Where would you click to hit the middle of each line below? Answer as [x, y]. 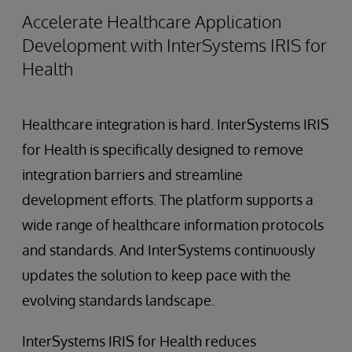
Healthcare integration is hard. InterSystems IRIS [176, 124]
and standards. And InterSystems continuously [169, 249]
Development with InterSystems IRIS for [174, 44]
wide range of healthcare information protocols [173, 224]
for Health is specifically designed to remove [163, 149]
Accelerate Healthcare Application [152, 21]
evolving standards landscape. [118, 300]
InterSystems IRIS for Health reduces [139, 341]
